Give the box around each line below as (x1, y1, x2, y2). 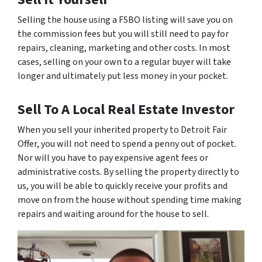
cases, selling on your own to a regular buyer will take (18, 56, 231, 68)
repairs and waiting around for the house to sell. (18, 208, 209, 220)
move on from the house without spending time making (18, 194, 242, 206)
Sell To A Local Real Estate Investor (18, 99, 235, 120)
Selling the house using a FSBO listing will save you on (18, 13, 233, 26)
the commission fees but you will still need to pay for (18, 27, 229, 40)
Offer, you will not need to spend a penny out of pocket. (18, 137, 236, 150)
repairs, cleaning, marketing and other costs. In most (18, 42, 230, 54)
